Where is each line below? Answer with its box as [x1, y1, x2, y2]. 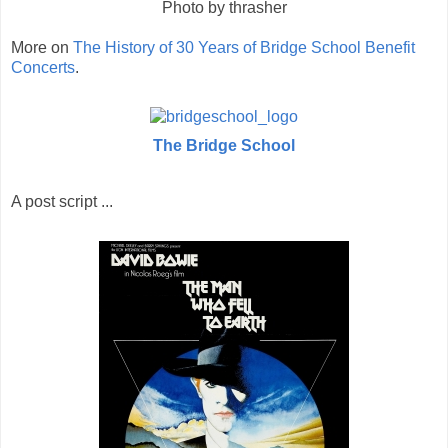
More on [11, 38, 73, 56]
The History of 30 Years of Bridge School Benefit [73, 38, 415, 56]
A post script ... [11, 193, 113, 211]
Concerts [11, 58, 75, 76]
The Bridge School [153, 136, 295, 154]
